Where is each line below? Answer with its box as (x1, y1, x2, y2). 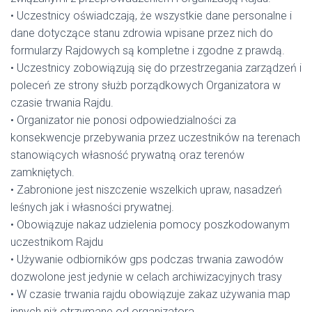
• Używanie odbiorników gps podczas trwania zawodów (10, 253, 283, 266)
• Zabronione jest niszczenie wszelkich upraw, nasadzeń (10, 183, 282, 196)
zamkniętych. (10, 166, 75, 179)
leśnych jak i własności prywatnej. (10, 201, 174, 214)
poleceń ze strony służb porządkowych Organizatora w (10, 79, 281, 92)
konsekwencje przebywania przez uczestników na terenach (10, 131, 300, 144)
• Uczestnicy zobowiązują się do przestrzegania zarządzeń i (10, 61, 302, 75)
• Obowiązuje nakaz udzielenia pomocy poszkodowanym (10, 218, 290, 231)
